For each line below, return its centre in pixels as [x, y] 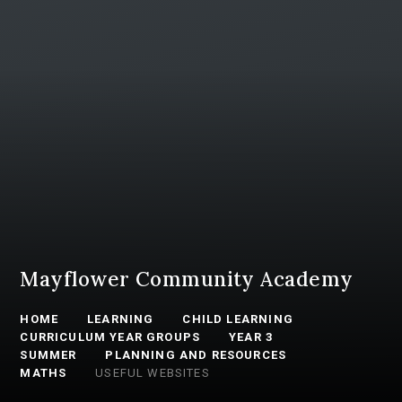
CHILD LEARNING [238, 319]
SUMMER [48, 354]
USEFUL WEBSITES [153, 372]
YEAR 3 [251, 336]
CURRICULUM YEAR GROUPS [110, 336]
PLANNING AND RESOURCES [196, 354]
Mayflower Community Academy [187, 278]
